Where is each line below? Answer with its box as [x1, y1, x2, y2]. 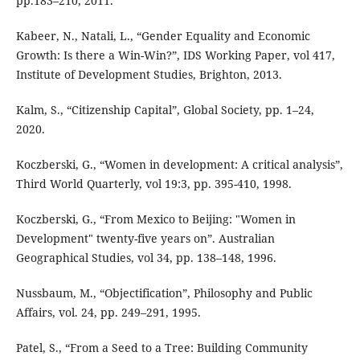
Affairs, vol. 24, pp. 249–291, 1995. [15, 305, 201, 321]
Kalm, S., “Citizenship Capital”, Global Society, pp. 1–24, [15, 102, 314, 118]
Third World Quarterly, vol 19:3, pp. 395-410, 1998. [15, 176, 292, 192]
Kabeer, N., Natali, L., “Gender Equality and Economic [15, 28, 310, 44]
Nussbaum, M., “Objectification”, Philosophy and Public [15, 285, 313, 301]
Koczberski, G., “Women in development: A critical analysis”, [15, 157, 343, 173]
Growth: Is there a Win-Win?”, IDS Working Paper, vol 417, [15, 47, 335, 63]
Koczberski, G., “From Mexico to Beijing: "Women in [15, 211, 296, 227]
